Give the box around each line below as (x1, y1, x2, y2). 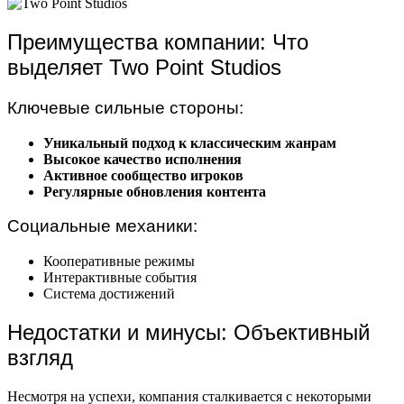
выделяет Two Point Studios (7, 55, 281, 80)
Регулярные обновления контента (43, 183, 266, 199)
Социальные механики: (7, 216, 197, 236)
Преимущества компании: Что (7, 30, 308, 55)
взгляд (7, 345, 73, 371)
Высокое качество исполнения (43, 151, 242, 167)
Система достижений (43, 286, 175, 302)
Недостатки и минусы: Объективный (7, 320, 370, 345)
